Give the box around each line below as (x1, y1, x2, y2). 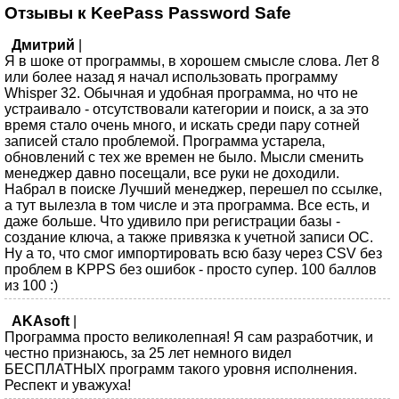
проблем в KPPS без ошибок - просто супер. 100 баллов (4, 262, 377, 278)
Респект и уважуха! (4, 378, 131, 394)
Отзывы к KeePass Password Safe (4, 4, 291, 23)
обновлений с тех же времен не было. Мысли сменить (4, 150, 363, 166)
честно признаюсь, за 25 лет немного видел (4, 346, 291, 362)
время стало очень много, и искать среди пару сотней (4, 118, 360, 134)
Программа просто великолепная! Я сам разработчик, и (4, 330, 373, 346)
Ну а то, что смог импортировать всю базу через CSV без (4, 246, 382, 262)
